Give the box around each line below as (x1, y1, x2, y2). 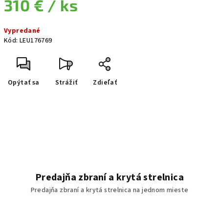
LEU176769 (20, 36, 52, 45)
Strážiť (55, 78, 78, 88)
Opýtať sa (8, 78, 40, 88)
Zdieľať (93, 78, 117, 88)
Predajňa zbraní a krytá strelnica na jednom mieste (30, 185, 189, 195)
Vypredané (4, 26, 41, 36)
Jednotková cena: (3, 18, 60, 27)
